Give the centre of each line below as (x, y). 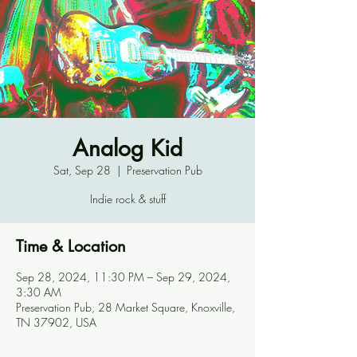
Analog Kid (127, 148)
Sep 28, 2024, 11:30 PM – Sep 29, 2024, (123, 277)
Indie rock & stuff (127, 199)
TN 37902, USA (56, 322)
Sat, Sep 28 (82, 170)
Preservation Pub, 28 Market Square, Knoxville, (126, 307)
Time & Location (71, 246)
